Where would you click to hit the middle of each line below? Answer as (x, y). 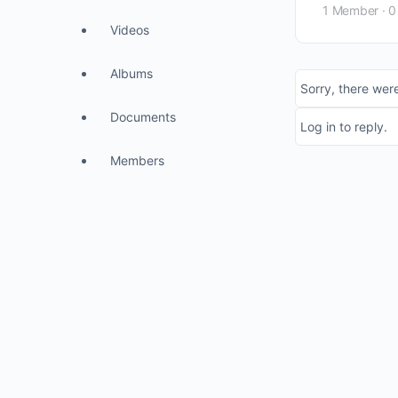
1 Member (351, 10)
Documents (143, 117)
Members (137, 160)
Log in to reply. (344, 127)
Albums (131, 73)
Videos (130, 30)
